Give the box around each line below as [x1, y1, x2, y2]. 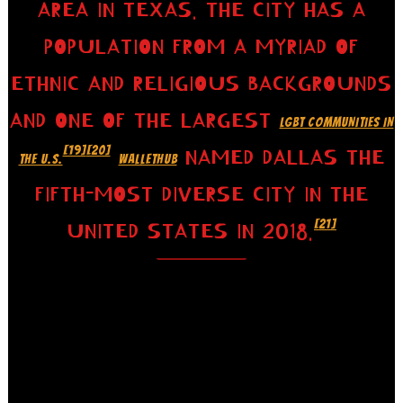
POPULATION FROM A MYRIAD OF [44, 34, 359, 59]
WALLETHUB [118, 151, 177, 166]
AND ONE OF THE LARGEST [9, 108, 280, 133]
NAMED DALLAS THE [176, 145, 385, 170]
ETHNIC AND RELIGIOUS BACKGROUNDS [11, 71, 392, 96]
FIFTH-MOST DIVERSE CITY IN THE [34, 182, 369, 207]
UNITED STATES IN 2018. [67, 219, 314, 244]
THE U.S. [18, 151, 63, 166]
